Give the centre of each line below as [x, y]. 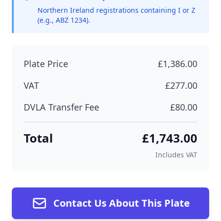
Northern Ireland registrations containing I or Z [116, 10]
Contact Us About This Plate [121, 203]
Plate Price [46, 64]
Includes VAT [176, 155]
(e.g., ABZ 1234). [64, 20]
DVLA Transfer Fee [61, 107]
